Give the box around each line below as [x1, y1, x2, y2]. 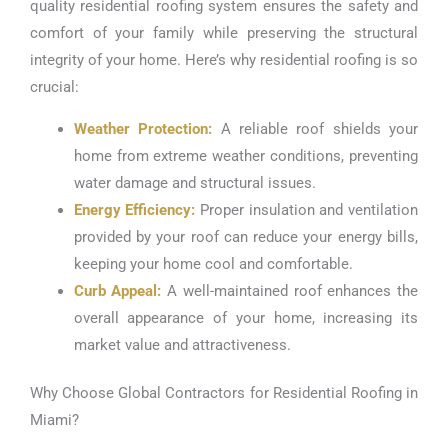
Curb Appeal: [73, 281, 162, 300]
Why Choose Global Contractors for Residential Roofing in [30, 384, 418, 403]
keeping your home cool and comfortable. [73, 254, 353, 273]
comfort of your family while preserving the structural [30, 23, 418, 42]
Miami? [30, 411, 79, 430]
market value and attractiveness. [73, 335, 291, 354]
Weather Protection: [73, 119, 213, 138]
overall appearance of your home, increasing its [73, 308, 418, 327]
